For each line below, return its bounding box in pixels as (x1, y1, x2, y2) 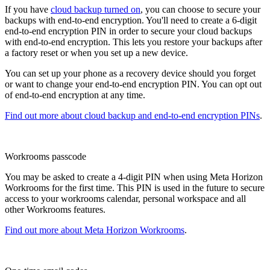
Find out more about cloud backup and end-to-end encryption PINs (5, 110, 260, 121)
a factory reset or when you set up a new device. (5, 48, 188, 58)
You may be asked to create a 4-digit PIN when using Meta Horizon (5, 172, 263, 183)
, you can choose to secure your (140, 4, 260, 15)
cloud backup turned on (51, 4, 140, 15)
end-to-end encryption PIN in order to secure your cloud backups (5, 26, 252, 37)
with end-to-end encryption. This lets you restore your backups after (5, 37, 262, 48)
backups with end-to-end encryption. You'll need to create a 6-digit (5, 15, 257, 26)
